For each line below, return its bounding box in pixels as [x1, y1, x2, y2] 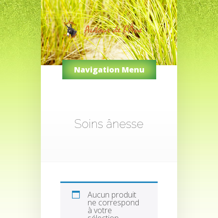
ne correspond [88, 197, 139, 208]
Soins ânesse [74, 116, 144, 131]
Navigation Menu [73, 64, 145, 75]
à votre [88, 204, 112, 216]
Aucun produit [88, 189, 136, 200]
